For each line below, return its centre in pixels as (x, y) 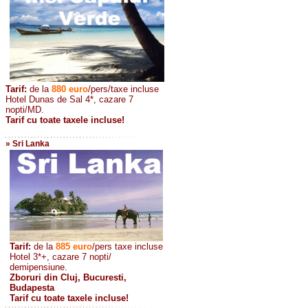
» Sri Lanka (27, 144)
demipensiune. (38, 267)
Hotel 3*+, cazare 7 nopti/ (60, 257)
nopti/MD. (25, 110)
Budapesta (32, 288)
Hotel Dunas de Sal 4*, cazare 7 (69, 99)
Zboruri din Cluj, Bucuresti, (68, 277)
